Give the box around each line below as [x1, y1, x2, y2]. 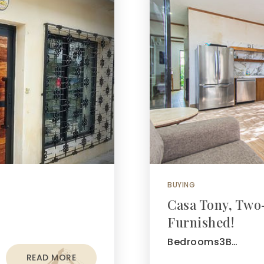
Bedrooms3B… [167, 235, 238, 249]
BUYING [167, 180, 195, 190]
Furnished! [167, 213, 234, 231]
